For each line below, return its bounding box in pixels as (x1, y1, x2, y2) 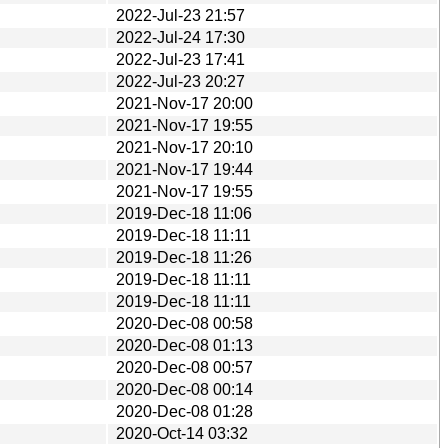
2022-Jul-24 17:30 (116, 28, 245, 46)
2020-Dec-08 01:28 (116, 402, 253, 420)
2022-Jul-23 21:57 (116, 6, 245, 24)
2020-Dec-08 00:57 (116, 358, 253, 376)
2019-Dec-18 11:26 (116, 248, 252, 266)
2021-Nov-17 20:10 (116, 138, 253, 156)
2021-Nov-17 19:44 (116, 160, 253, 178)
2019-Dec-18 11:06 (116, 204, 252, 222)
